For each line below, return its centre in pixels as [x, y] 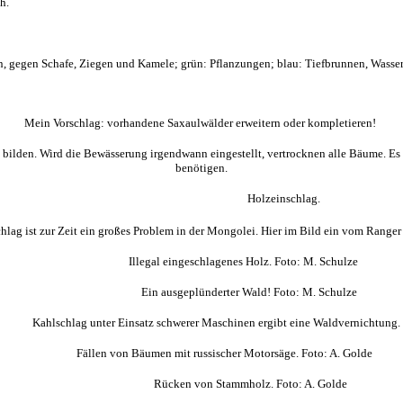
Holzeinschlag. [201, 198]
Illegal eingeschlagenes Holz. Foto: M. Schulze [201, 261]
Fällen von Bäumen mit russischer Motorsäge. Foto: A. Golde [201, 353]
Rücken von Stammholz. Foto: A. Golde [201, 384]
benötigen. [201, 168]
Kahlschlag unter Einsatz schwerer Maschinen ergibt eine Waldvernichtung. [201, 322]
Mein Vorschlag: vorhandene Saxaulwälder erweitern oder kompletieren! [201, 123]
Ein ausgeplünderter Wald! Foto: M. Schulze [201, 292]
